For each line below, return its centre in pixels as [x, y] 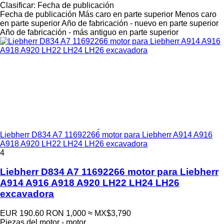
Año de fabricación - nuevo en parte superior [140, 23]
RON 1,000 [66, 213]
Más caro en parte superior [126, 14]
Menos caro [196, 14]
